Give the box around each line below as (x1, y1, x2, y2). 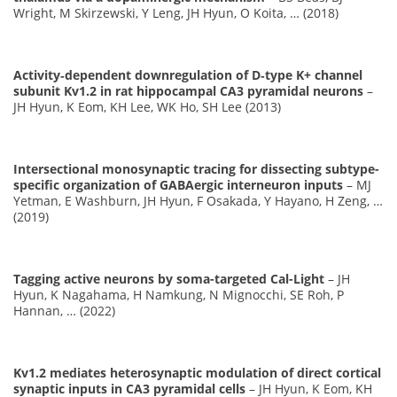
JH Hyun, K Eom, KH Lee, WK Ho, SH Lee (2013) (13, 97, 281, 115)
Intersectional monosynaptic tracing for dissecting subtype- (13, 160, 379, 177)
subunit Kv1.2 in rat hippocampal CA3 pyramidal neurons (13, 82, 363, 99)
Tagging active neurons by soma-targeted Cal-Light (13, 269, 324, 287)
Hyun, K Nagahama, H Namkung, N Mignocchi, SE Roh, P (13, 285, 344, 303)
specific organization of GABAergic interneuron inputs (13, 175, 343, 193)
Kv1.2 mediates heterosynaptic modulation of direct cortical (13, 363, 381, 381)
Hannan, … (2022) (13, 301, 115, 319)
